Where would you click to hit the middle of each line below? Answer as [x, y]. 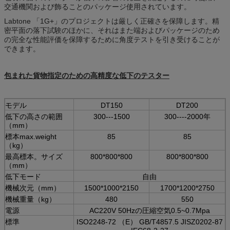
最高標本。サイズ [34, 156]
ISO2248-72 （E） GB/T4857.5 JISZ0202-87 [149, 222]
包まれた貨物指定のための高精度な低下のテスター [87, 75]
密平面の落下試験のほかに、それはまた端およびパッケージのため [112, 30]
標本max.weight [31, 136]
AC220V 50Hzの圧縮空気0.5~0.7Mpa [149, 210]
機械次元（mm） [33, 188]
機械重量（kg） [31, 199]
